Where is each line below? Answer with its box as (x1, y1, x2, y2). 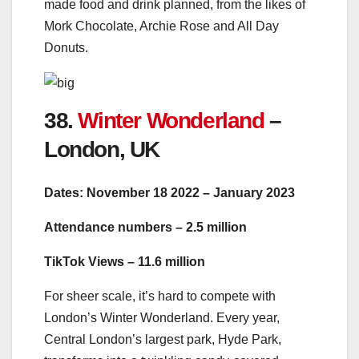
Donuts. (44, 40, 88, 54)
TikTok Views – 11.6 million (44, 255, 205, 269)
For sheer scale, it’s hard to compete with (44, 289, 276, 304)
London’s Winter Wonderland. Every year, (44, 311, 280, 325)
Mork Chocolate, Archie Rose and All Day (44, 18, 279, 33)
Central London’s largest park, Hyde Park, (44, 333, 281, 347)
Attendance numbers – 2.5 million (44, 220, 247, 235)
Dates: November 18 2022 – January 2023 (44, 186, 295, 200)
